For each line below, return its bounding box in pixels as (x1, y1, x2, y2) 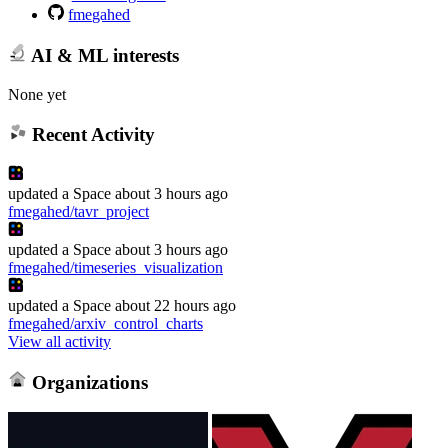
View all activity (8, 332, 111, 350)
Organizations (26, 371, 148, 393)
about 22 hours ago (115, 296, 236, 314)
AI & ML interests (26, 44, 179, 66)
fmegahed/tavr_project (8, 202, 149, 220)
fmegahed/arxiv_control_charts (8, 314, 203, 332)
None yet (8, 85, 66, 103)
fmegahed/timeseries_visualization (8, 258, 223, 276)
